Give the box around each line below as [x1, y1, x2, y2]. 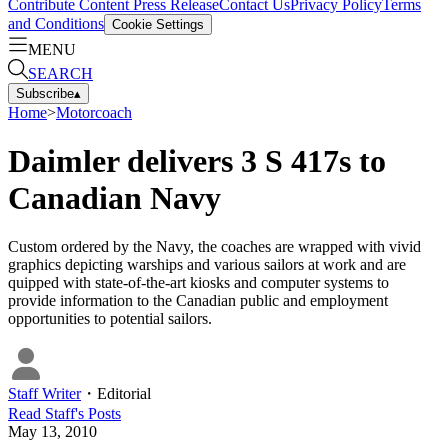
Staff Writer [8, 385, 81, 403]
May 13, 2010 [8, 423, 97, 441]
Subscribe [16, 85, 74, 101]
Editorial [97, 385, 151, 403]
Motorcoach [56, 103, 132, 121]
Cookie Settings [112, 16, 204, 32]
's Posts [75, 405, 121, 423]
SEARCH [28, 64, 93, 82]
